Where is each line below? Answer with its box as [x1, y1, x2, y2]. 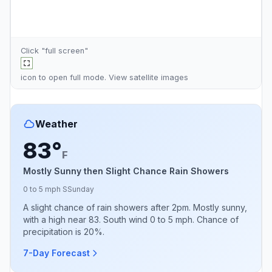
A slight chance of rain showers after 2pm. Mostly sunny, [23, 202, 247, 212]
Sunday [67, 184, 94, 194]
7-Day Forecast [23, 247, 90, 258]
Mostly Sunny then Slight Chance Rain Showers [23, 165, 229, 176]
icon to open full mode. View [21, 72, 129, 82]
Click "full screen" [21, 46, 88, 55]
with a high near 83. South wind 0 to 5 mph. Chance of [23, 214, 239, 225]
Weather [35, 117, 78, 130]
